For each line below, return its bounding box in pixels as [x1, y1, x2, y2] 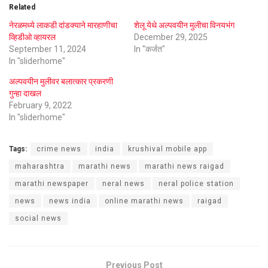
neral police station [159, 179, 234, 188]
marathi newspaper [15, 179, 89, 188]
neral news [102, 179, 145, 188]
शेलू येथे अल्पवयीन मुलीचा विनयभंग [134, 20, 234, 30]
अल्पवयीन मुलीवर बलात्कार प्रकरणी [9, 76, 113, 86]
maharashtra [15, 162, 65, 170]
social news [15, 214, 62, 223]
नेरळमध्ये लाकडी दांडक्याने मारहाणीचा [9, 20, 117, 30]
